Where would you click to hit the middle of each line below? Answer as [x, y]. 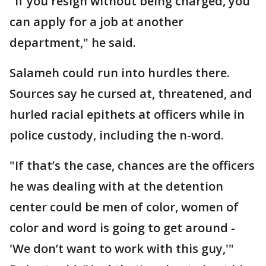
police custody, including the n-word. [117, 135]
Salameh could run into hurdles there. [120, 73]
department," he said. [73, 42]
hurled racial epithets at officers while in [127, 114]
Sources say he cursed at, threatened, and [131, 94]
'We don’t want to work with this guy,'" [122, 248]
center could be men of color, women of [124, 207]
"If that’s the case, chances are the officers [132, 165]
